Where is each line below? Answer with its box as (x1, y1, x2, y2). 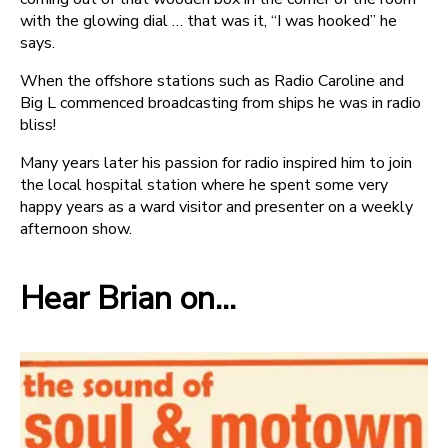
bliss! (20, 113, 56, 136)
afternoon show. (20, 217, 132, 240)
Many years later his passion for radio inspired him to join (20, 151, 412, 174)
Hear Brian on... (20, 277, 236, 321)
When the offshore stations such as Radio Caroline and (20, 69, 404, 92)
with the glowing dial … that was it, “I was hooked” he (20, 9, 397, 32)
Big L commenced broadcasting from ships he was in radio (20, 91, 421, 114)
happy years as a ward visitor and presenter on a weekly (20, 195, 413, 218)
